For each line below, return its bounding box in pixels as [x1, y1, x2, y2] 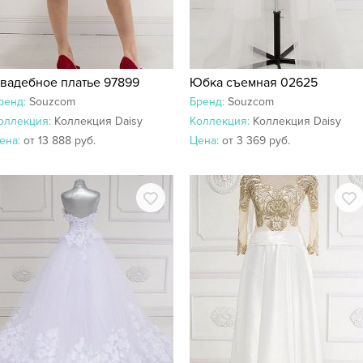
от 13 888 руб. [23, 134, 96, 147]
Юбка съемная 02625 [190, 75, 318, 91]
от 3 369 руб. [222, 134, 290, 147]
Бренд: [190, 95, 228, 109]
